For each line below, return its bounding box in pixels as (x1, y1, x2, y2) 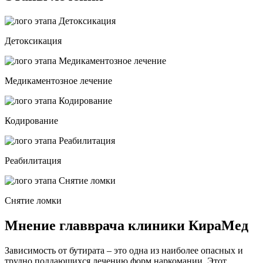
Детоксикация (5, 35, 62, 46)
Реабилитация (5, 155, 61, 166)
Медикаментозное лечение (5, 75, 112, 86)
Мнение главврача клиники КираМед (5, 217, 248, 233)
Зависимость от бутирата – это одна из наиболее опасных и (5, 245, 243, 255)
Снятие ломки (5, 195, 62, 205)
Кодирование (5, 115, 58, 126)
